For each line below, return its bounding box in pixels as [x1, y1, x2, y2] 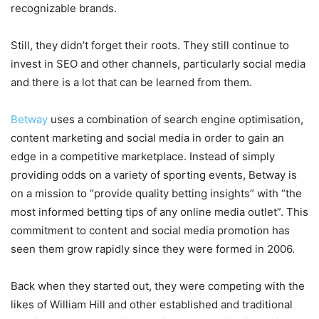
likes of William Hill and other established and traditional [11, 297, 293, 311]
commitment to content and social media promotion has [11, 223, 290, 237]
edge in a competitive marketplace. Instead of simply [11, 149, 275, 163]
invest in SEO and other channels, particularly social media [11, 56, 305, 70]
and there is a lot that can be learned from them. [11, 75, 252, 89]
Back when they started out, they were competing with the [11, 278, 305, 293]
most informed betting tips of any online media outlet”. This [11, 204, 308, 219]
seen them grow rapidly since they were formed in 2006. [11, 241, 295, 256]
